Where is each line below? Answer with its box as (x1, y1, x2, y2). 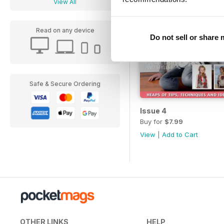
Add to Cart (162, 130, 198, 138)
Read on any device (35, 26, 94, 34)
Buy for (140, 117, 164, 125)
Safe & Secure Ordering (29, 80, 100, 87)
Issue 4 (140, 106, 166, 115)
